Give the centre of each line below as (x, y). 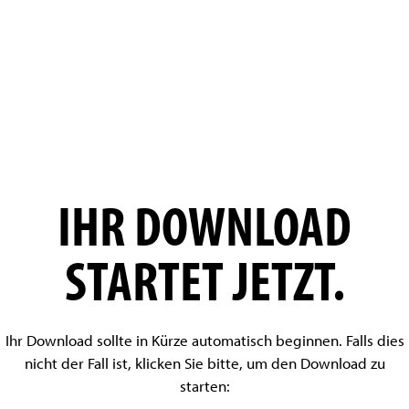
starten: (204, 386)
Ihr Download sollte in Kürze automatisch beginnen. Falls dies (204, 340)
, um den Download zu (312, 363)
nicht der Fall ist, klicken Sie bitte (131, 363)
